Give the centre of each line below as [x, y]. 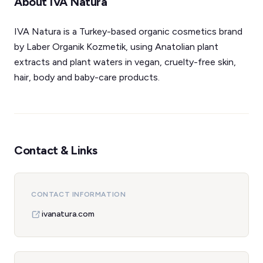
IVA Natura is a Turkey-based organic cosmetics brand [128, 31]
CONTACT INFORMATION [79, 194]
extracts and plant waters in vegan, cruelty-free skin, [125, 62]
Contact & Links [56, 150]
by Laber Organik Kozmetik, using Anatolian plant [116, 47]
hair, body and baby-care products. [87, 77]
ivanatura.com [68, 214]
